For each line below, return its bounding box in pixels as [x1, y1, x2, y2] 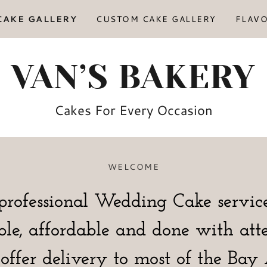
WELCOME [107, 161, 160, 173]
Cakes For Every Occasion [54, 101, 213, 119]
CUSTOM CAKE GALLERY [96, 13, 216, 25]
